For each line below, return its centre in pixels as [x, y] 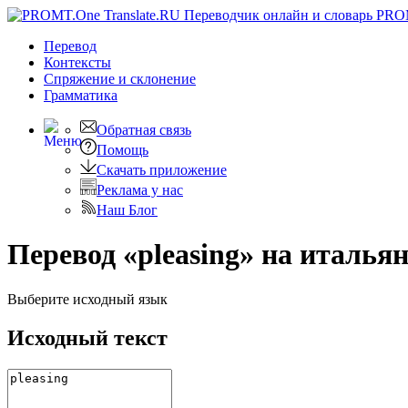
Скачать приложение [162, 170]
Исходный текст [87, 337]
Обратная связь [144, 130]
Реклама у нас [140, 190]
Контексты [77, 62]
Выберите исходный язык [87, 299]
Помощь [122, 150]
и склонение [157, 79]
